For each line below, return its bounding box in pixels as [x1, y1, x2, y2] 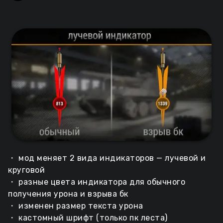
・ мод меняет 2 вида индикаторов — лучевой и [8, 153, 206, 163]
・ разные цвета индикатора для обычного [8, 177, 185, 187]
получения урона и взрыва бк [8, 189, 128, 199]
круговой [8, 165, 45, 175]
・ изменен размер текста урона [8, 201, 143, 211]
